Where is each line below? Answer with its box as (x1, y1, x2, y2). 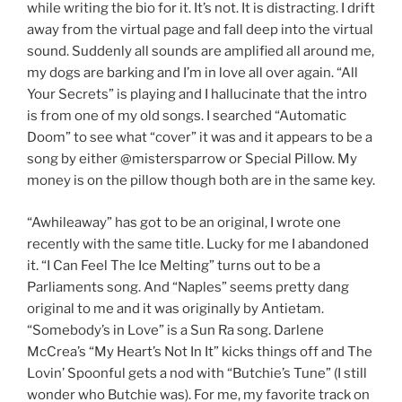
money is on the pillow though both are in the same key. (27, 172, 375, 188)
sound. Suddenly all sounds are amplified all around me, (27, 43, 374, 59)
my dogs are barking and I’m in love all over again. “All (27, 65, 358, 81)
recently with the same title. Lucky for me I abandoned (27, 235, 369, 252)
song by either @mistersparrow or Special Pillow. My (27, 151, 357, 167)
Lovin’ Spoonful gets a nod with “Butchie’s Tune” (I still (27, 364, 367, 381)
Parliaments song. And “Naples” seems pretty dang (27, 278, 349, 295)
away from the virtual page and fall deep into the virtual (27, 22, 373, 38)
